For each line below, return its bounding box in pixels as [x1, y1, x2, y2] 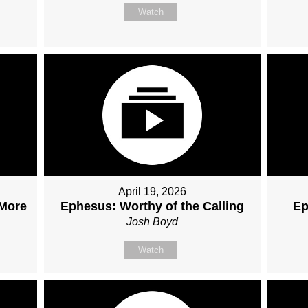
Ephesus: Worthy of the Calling [60, 199, 245, 214]
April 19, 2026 [118, 186, 187, 198]
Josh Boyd [126, 216, 179, 228]
